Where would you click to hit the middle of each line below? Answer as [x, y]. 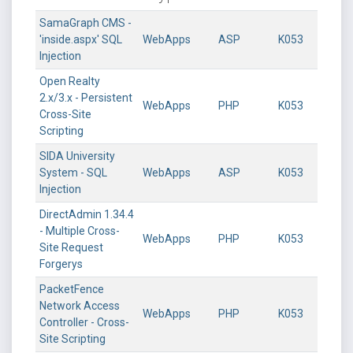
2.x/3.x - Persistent [86, 98]
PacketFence [72, 289]
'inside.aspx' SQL [81, 39]
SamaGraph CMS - [85, 23]
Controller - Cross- [84, 322]
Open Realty [70, 81]
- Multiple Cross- [80, 231]
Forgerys [61, 264]
